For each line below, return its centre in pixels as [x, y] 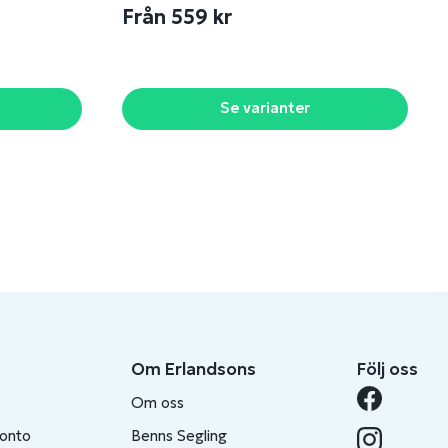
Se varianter [265, 107]
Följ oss [387, 369]
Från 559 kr [179, 17]
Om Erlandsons [194, 369]
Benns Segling [179, 436]
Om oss [158, 403]
